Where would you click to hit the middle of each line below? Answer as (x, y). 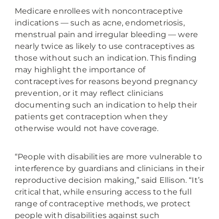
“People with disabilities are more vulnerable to (108, 157)
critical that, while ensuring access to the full (103, 192)
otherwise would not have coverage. (87, 128)
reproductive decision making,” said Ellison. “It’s (109, 180)
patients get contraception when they (91, 116)
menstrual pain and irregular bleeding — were (107, 34)
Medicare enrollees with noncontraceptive (99, 11)
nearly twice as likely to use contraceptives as (105, 46)
